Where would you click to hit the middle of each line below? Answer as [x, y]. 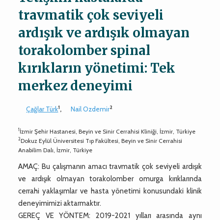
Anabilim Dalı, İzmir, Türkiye [55, 150]
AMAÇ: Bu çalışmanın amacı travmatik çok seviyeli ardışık [110, 166]
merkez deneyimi [76, 85]
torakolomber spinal [84, 50]
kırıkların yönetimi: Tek [97, 68]
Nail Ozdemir [90, 109]
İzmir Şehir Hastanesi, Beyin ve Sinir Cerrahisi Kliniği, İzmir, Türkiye [108, 131]
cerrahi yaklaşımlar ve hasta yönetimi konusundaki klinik [110, 191]
